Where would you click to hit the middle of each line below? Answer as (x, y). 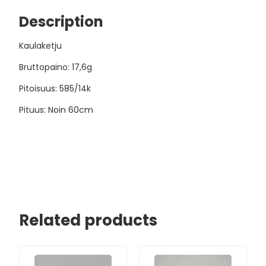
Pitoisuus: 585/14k (55, 88)
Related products (88, 220)
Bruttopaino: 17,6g (56, 67)
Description (61, 21)
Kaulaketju (41, 45)
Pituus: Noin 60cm (56, 110)
